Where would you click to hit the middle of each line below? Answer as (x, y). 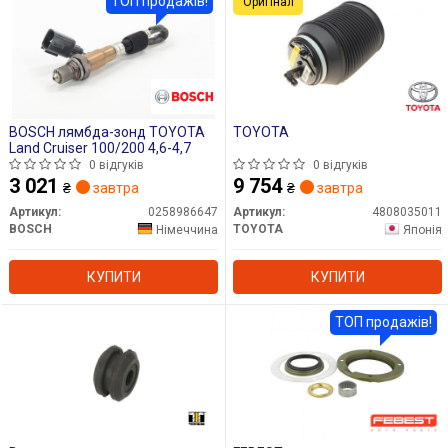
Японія (422, 229)
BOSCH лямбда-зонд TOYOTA (107, 132)
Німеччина (187, 229)
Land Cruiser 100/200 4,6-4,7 (100, 148)
